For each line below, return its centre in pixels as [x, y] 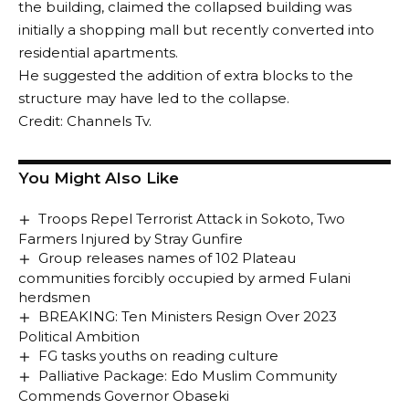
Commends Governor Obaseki [124, 396]
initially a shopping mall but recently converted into [196, 30]
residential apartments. [98, 52]
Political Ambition [79, 337]
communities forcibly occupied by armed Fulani [184, 278]
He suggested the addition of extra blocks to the [186, 75]
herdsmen [54, 298]
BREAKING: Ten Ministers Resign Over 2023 [188, 317]
